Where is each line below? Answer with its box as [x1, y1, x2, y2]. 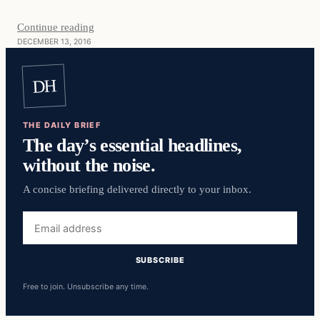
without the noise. [23, 154, 156, 176]
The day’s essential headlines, [23, 134, 242, 156]
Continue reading [17, 20, 94, 33]
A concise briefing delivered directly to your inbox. [23, 184, 251, 196]
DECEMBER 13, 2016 [17, 36, 91, 46]
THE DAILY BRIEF [23, 120, 101, 131]
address [22, 229, 63, 242]
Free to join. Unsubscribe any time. [23, 281, 149, 291]
